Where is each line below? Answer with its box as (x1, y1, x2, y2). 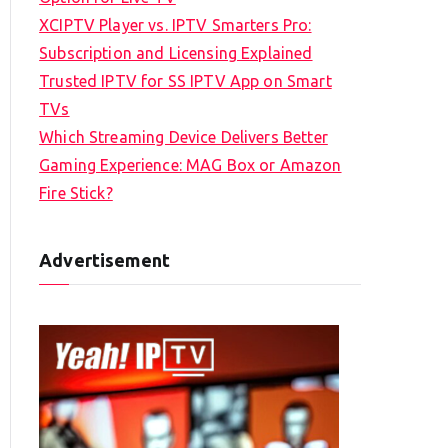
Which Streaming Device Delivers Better (39, 128, 328, 147)
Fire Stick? (39, 184, 113, 203)
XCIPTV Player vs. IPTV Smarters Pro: (39, 16, 312, 35)
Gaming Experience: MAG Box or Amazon (39, 156, 342, 175)
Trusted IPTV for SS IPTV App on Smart (39, 72, 332, 91)
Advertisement (39, 250, 171, 271)
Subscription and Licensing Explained (39, 44, 313, 63)
